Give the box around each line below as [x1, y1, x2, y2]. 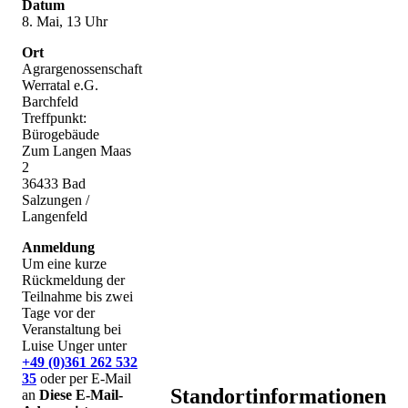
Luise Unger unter [22, 338, 127, 354]
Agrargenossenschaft [22, 61, 142, 77]
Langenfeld [22, 209, 87, 225]
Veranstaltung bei [22, 321, 121, 338]
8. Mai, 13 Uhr [22, 14, 107, 30]
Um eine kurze [22, 256, 107, 272]
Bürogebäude [22, 127, 99, 143]
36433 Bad [22, 176, 86, 192]
